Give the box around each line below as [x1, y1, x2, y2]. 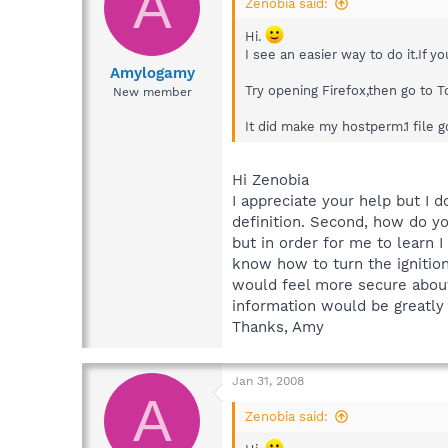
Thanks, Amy [232, 318, 324, 337]
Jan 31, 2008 [232, 374, 304, 389]
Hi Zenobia [232, 171, 309, 190]
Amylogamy [109, 64, 195, 83]
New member [112, 85, 192, 100]
